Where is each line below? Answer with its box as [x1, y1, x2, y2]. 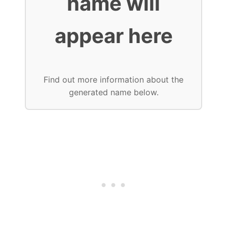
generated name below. [68, 87, 159, 98]
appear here [54, 23, 173, 49]
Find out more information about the [44, 74, 183, 85]
